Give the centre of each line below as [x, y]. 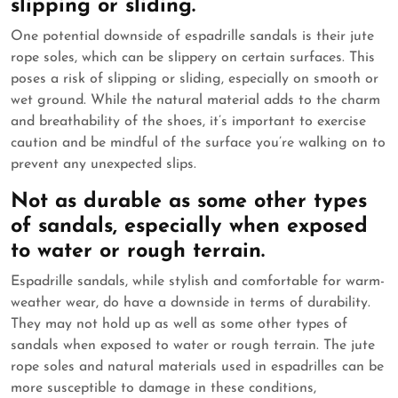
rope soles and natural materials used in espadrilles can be [197, 367]
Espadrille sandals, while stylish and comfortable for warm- [198, 282]
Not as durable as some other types [189, 202]
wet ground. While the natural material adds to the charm [195, 101]
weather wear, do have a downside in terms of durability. [191, 303]
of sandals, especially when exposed [189, 227]
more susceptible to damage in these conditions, [163, 389]
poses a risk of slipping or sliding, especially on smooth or [195, 80]
